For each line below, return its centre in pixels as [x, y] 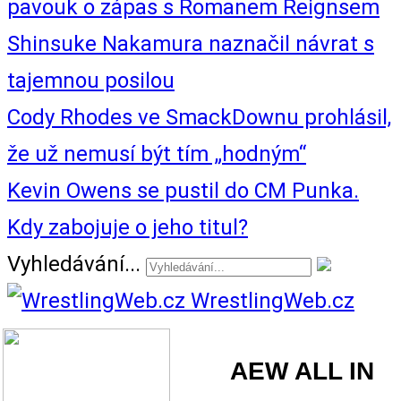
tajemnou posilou [91, 81]
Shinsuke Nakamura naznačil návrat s [191, 44]
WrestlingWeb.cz [273, 301]
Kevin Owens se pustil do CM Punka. [183, 191]
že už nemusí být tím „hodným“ [157, 154]
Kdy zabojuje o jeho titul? [128, 227]
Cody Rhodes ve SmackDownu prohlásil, [199, 117]
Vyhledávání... [74, 264]
